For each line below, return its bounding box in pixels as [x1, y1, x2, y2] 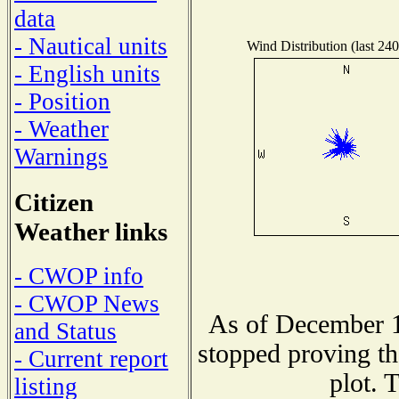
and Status [14, 318, 117, 346]
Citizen [14, 187, 94, 216]
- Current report [14, 346, 168, 373]
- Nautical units [14, 32, 167, 60]
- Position [14, 87, 110, 115]
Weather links [14, 216, 167, 246]
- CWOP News [14, 290, 159, 318]
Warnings [14, 142, 108, 170]
